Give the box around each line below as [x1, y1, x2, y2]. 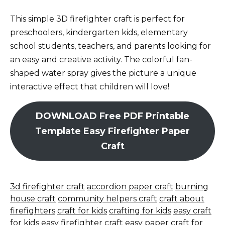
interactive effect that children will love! [10, 82, 169, 92]
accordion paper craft [87, 182, 173, 192]
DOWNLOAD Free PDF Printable [36, 110, 189, 122]
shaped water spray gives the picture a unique [10, 68, 196, 78]
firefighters [10, 206, 55, 216]
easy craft [173, 206, 211, 216]
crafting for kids [109, 206, 171, 216]
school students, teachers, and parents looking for [10, 41, 211, 51]
